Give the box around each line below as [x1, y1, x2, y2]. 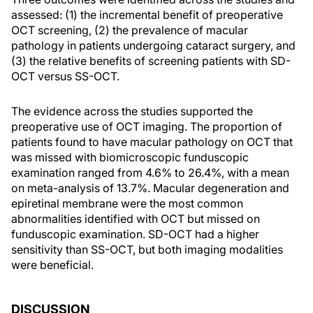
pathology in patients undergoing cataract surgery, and [11, 38, 296, 52]
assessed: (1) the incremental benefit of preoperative [11, 8, 283, 22]
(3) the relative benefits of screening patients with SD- [11, 54, 291, 68]
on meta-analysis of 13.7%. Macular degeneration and [11, 181, 289, 195]
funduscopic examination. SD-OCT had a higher [11, 227, 259, 241]
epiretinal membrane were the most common [11, 196, 243, 210]
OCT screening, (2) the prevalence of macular [11, 23, 248, 37]
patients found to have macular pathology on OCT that [11, 135, 293, 149]
